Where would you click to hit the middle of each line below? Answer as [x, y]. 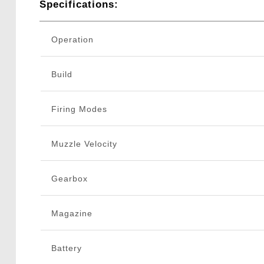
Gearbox [69, 178]
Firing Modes [79, 109]
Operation [72, 39]
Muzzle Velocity [84, 143]
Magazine [72, 213]
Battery [66, 248]
